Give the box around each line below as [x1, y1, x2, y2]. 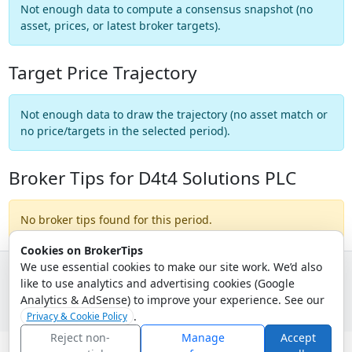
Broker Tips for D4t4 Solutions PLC [8, 165, 296, 190]
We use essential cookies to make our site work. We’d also [20, 258, 322, 274]
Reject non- [50, 329, 111, 345]
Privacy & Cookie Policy [26, 310, 127, 323]
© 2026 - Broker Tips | [33, 284, 136, 298]
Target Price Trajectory [8, 60, 197, 85]
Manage [181, 329, 225, 345]
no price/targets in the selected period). [20, 123, 230, 138]
